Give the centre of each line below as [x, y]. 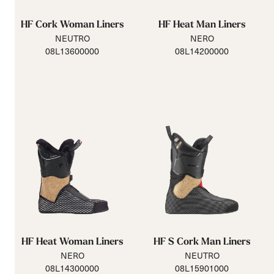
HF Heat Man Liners [202, 24]
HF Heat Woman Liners [72, 241]
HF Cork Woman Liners [72, 24]
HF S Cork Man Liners [202, 241]
